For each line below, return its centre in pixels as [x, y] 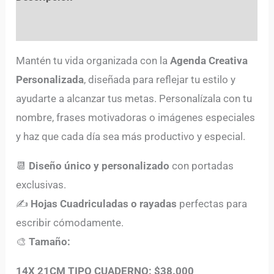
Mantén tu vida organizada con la [93, 61]
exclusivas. [41, 185]
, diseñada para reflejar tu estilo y [160, 80]
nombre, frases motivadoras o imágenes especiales [136, 118]
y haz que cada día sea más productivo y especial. [131, 137]
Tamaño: [51, 242]
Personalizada [50, 80]
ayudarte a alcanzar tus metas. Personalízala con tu [134, 99]
